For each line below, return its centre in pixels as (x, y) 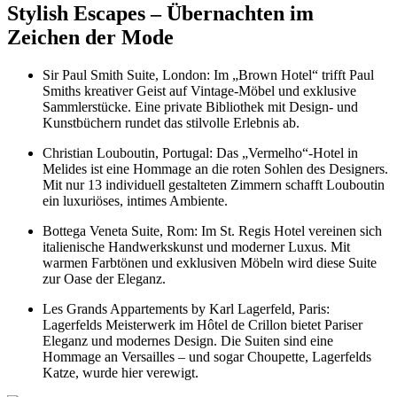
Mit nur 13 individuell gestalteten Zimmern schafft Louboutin (214, 184)
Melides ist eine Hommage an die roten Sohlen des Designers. (215, 168)
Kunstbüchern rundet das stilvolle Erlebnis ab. (171, 122)
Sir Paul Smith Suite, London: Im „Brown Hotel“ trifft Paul (208, 74)
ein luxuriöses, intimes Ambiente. (135, 200)
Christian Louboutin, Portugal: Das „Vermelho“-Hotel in (200, 152)
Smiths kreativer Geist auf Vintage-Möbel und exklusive (199, 90)
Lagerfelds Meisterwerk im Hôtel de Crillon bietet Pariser (202, 324)
